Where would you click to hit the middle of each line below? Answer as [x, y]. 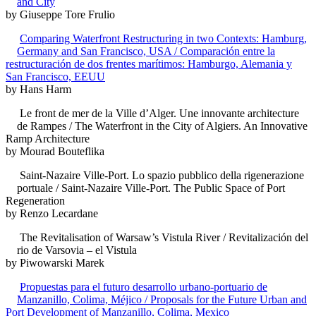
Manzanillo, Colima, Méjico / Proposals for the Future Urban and [162, 299]
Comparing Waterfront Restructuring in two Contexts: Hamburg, [163, 38]
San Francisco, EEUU [55, 77]
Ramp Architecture [48, 139]
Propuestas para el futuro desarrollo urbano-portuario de [144, 287]
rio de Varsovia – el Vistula [77, 250]
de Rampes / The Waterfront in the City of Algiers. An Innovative [162, 126]
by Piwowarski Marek [55, 263]
